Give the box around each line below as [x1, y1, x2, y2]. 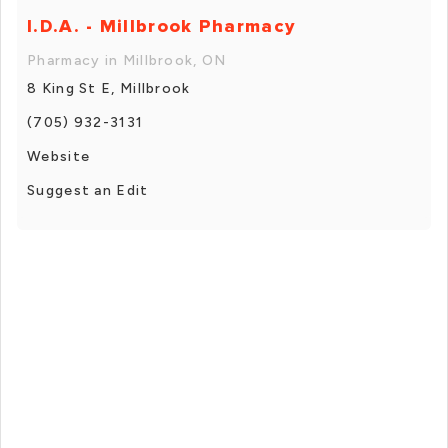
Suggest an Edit [27, 181, 149, 199]
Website [27, 147, 91, 165]
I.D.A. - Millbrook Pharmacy [27, 14, 296, 37]
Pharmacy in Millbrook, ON [27, 51, 227, 69]
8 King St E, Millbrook [27, 79, 191, 97]
